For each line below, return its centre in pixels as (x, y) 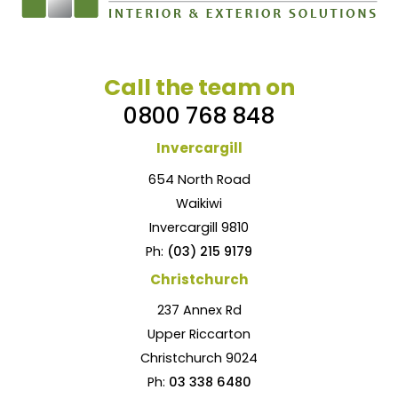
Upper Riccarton (199, 334)
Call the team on (199, 87)
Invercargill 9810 (199, 227)
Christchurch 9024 (199, 358)
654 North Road (199, 179)
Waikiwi (199, 203)
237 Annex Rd (199, 310)
